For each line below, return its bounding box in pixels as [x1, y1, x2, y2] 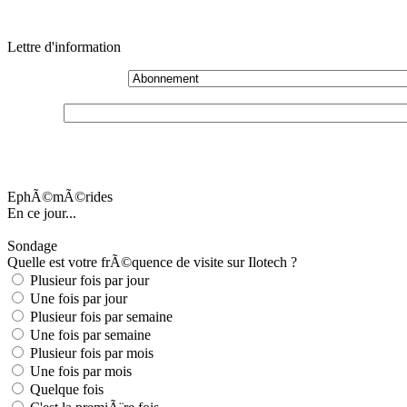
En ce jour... [7, 205, 76, 221]
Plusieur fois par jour [26, 273, 149, 288]
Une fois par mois [26, 363, 132, 379]
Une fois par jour [26, 291, 127, 306]
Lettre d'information [7, 39, 121, 55]
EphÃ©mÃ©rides [7, 189, 113, 204]
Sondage [7, 238, 57, 253]
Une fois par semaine [26, 327, 151, 342]
